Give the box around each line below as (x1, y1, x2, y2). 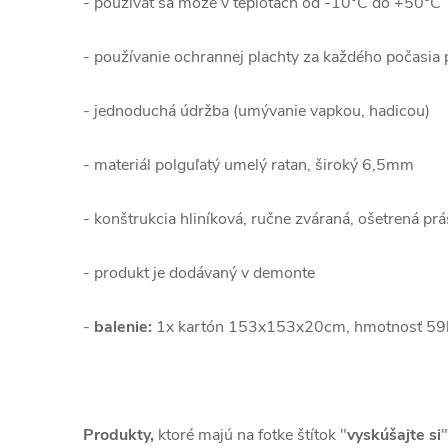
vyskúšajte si (347, 424, 441, 446)
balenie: (94, 316, 152, 338)
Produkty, (83, 424, 158, 446)
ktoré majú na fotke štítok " (158, 424, 347, 446)
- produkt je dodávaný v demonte (83, 262, 315, 284)
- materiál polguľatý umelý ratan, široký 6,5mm (83, 154, 414, 176)
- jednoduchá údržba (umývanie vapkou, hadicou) (83, 100, 430, 122)
